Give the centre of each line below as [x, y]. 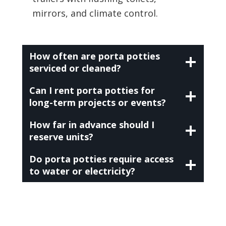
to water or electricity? [82, 171]
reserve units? [61, 137]
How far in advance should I [92, 125]
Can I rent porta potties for [92, 91]
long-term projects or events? [97, 103]
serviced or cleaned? [75, 68]
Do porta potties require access [101, 159]
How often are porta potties [94, 56]
